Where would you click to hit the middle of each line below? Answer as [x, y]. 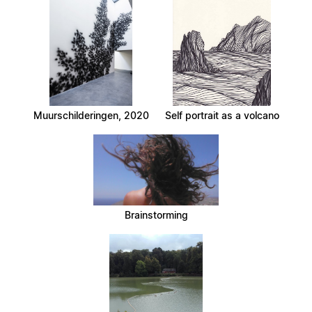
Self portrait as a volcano [222, 116]
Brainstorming [156, 214]
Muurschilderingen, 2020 [91, 116]
